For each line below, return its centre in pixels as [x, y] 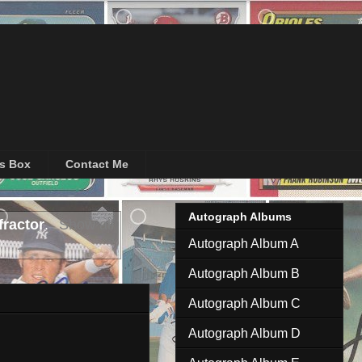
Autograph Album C [244, 304]
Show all [86, 225]
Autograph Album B [244, 274]
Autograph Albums [240, 217]
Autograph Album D [244, 334]
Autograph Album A [244, 244]
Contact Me [97, 164]
